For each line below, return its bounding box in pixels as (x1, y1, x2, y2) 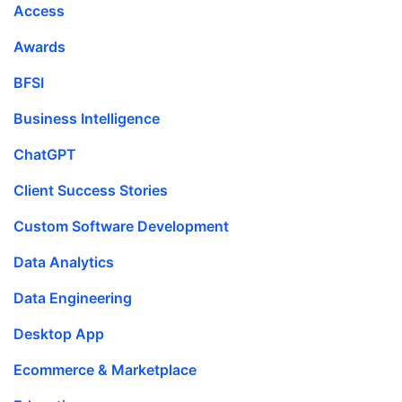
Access (13, 2, 65, 21)
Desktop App (13, 325, 104, 344)
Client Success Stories (13, 181, 168, 200)
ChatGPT (13, 145, 76, 164)
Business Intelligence (13, 109, 160, 128)
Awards (13, 38, 66, 57)
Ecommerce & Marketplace (13, 361, 197, 380)
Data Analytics (13, 253, 114, 272)
